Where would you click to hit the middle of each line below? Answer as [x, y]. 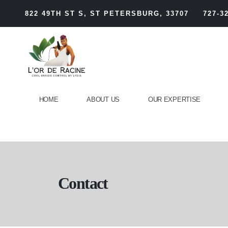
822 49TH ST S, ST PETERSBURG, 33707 [107, 13]
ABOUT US [103, 100]
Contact [83, 183]
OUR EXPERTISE [174, 100]
